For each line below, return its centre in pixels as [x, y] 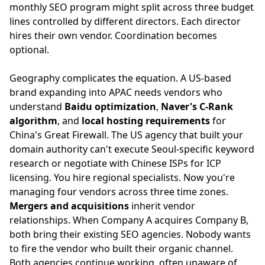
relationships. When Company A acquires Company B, [129, 220]
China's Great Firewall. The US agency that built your [126, 135]
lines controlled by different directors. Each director [125, 21]
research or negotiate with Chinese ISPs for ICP [115, 163]
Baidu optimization [110, 106]
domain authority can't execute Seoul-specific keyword [132, 149]
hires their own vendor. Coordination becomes [113, 35]
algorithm [33, 121]
